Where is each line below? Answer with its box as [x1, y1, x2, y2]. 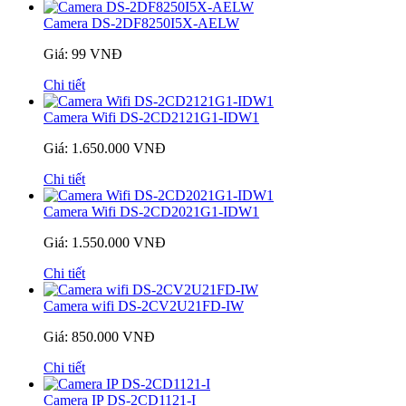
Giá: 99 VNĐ [43, 46, 122, 63]
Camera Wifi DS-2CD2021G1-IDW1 [43, 204, 259, 220]
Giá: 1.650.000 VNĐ [43, 140, 166, 157]
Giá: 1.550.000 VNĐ [43, 235, 166, 251]
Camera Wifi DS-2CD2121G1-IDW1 [43, 110, 259, 126]
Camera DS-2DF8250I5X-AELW [43, 15, 239, 32]
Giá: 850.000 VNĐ [43, 329, 155, 345]
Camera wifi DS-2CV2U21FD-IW [43, 298, 244, 314]
